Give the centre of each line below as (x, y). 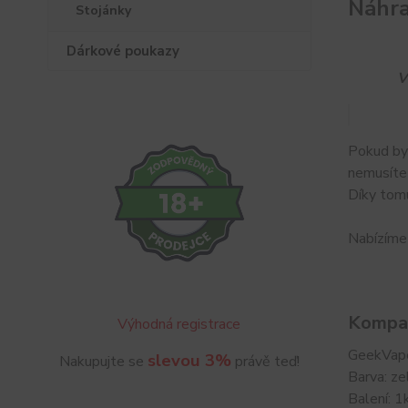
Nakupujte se (103, 362)
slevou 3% (189, 361)
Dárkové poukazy (123, 51)
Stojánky (103, 10)
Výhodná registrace (179, 325)
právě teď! (265, 362)
